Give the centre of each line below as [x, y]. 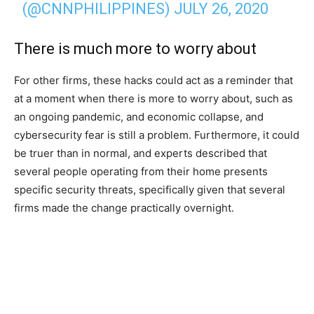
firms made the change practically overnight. [124, 207]
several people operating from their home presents [141, 171]
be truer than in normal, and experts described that [141, 153]
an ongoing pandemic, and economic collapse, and [139, 116]
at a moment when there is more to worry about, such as [153, 98]
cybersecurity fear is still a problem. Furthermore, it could [157, 135]
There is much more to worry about [135, 48]
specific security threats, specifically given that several [150, 189]
